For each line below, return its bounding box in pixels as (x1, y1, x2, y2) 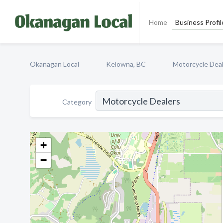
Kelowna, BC (106, 60, 146, 68)
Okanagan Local (30, 60, 79, 68)
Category (62, 97, 92, 106)
